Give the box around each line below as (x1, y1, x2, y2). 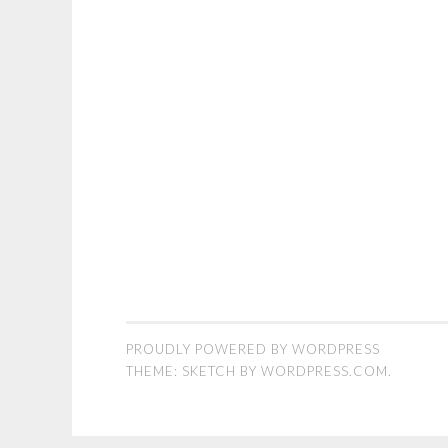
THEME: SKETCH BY (126, 363, 261, 379)
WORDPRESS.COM (261, 363, 388, 379)
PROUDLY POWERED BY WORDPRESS (126, 341, 380, 357)
